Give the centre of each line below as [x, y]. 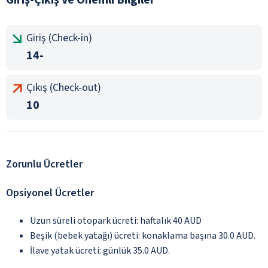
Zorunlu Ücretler [44, 164]
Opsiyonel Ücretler [50, 193]
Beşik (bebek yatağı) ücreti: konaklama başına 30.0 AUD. [143, 235]
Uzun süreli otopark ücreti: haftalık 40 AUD [116, 220]
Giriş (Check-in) [59, 38]
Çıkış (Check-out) [64, 87]
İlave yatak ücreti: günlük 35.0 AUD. [100, 250]
